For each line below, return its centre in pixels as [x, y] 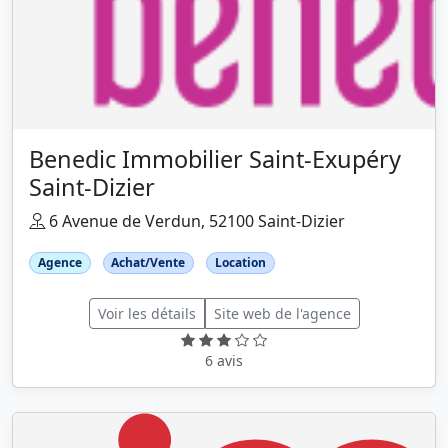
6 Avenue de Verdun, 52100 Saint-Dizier [195, 221]
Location [240, 263]
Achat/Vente [148, 263]
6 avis [224, 361]
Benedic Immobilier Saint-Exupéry [215, 159]
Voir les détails [146, 314]
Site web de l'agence [282, 314]
